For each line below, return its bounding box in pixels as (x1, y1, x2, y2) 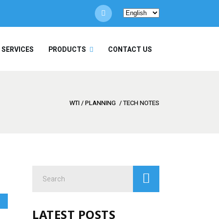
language (123, 33, 151, 43)
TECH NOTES (123, 98, 159, 108)
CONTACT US (108, 44, 152, 55)
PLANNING (85, 98, 116, 108)
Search (32, 166, 54, 177)
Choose (123, 7, 146, 18)
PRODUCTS (48, 44, 86, 55)
